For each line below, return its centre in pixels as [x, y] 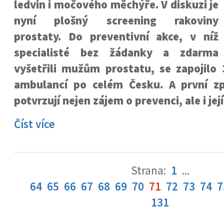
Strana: [149, 170]
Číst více [34, 124]
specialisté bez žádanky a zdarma [116, 52]
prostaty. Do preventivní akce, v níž [116, 36]
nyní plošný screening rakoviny [116, 20]
